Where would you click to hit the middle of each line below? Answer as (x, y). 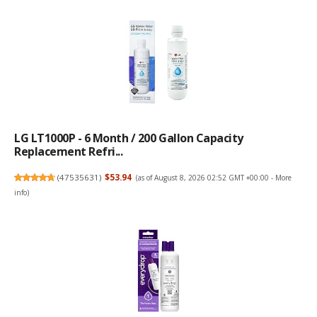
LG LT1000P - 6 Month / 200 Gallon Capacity (129, 138)
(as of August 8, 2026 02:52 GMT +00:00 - (205, 177)
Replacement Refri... (69, 151)
